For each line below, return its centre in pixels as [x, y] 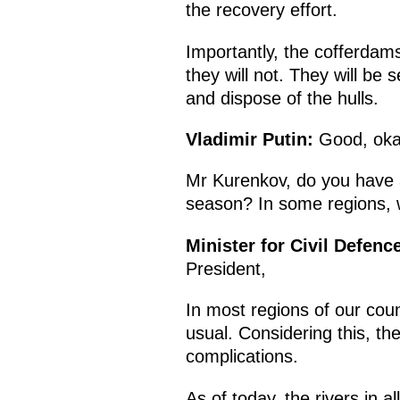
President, [225, 268]
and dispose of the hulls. [282, 98]
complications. [242, 357]
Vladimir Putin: [249, 139]
